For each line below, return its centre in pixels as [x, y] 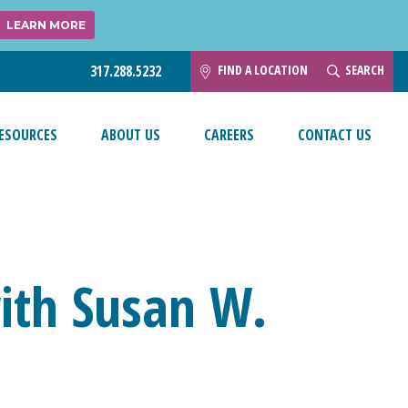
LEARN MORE [46, 25]
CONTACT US [335, 135]
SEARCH [364, 70]
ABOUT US [131, 135]
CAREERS [229, 135]
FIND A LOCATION [263, 70]
